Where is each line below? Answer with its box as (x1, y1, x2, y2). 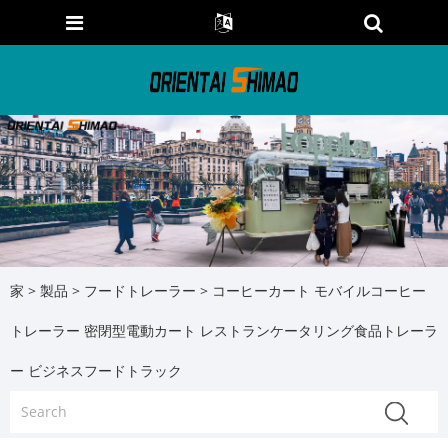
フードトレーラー (84, 281, 196, 301)
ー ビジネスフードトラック (10, 361, 182, 381)
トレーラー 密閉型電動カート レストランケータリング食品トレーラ (10, 321, 438, 341)
